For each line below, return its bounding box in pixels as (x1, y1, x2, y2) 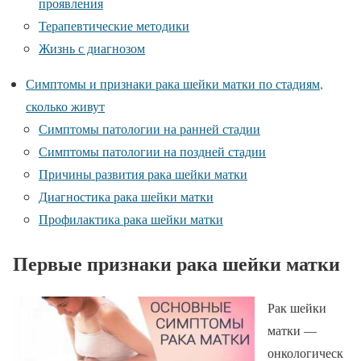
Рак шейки (268, 298, 326, 316)
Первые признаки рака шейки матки (13, 248, 340, 277)
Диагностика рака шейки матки (39, 188, 214, 205)
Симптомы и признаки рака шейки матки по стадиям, (26, 75, 323, 92)
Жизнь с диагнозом (39, 39, 145, 56)
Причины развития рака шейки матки (39, 165, 247, 182)
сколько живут (26, 98, 105, 114)
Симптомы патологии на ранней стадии (39, 120, 260, 137)
